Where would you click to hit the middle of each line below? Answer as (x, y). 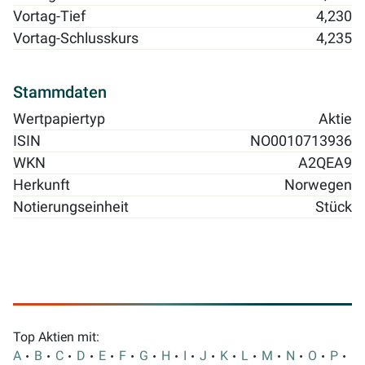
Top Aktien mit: (56, 337)
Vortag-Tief (49, 17)
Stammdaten (60, 92)
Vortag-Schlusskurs (76, 39)
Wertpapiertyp (59, 119)
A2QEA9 (325, 163)
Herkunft (42, 185)
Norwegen (318, 185)
